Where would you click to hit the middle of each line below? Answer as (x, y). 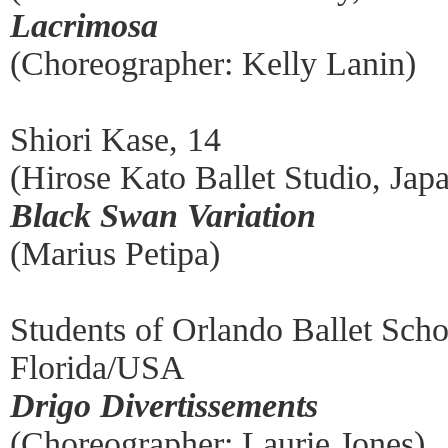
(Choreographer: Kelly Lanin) (213, 63)
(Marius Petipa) (115, 253)
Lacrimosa (84, 25)
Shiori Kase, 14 (115, 139)
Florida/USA (97, 367)
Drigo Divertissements (164, 405)
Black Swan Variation (163, 215)
